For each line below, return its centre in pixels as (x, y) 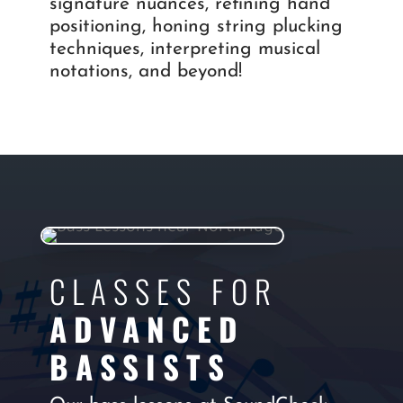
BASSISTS (140, 367)
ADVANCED (147, 329)
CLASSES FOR (170, 291)
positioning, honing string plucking (196, 27)
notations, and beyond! (145, 72)
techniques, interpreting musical (184, 49)
